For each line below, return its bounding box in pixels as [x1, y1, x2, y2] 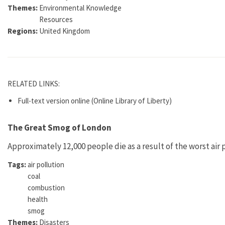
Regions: [8, 26, 39, 36]
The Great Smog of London [8, 122, 111, 133]
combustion [28, 182, 65, 192]
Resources [39, 14, 73, 24]
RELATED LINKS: [8, 78, 61, 88]
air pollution [28, 159, 64, 169]
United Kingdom [39, 26, 90, 36]
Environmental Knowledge [39, 3, 122, 13]
